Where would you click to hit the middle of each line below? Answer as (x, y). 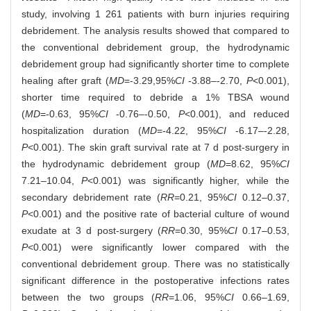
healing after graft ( (65, 80)
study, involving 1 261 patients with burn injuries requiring (155, 14)
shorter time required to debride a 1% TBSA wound (155, 97)
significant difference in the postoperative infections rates (155, 280)
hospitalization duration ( (82, 130)
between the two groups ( (89, 297)
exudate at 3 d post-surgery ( (92, 230)
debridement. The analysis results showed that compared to (155, 30)
